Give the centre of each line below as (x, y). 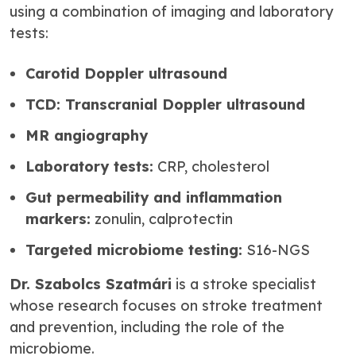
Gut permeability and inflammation (154, 197)
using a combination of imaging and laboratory (171, 12)
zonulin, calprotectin (162, 219)
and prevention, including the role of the (147, 327)
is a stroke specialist (244, 284)
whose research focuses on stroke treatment (166, 306)
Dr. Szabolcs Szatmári (91, 284)
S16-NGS (276, 250)
